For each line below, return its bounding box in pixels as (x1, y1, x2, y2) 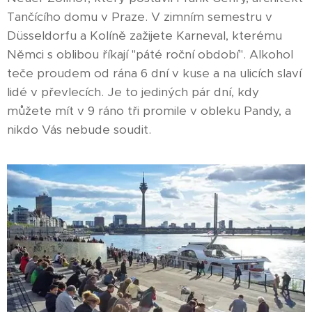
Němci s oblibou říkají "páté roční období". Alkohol (7, 46, 293, 62)
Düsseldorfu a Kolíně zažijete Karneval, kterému (7, 27, 282, 43)
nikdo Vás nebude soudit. (7, 121, 155, 137)
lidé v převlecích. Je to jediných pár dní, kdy (7, 84, 259, 100)
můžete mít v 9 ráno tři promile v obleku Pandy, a (7, 102, 291, 118)
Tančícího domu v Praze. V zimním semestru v (7, 8, 272, 24)
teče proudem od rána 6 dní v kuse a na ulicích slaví (7, 65, 302, 81)
